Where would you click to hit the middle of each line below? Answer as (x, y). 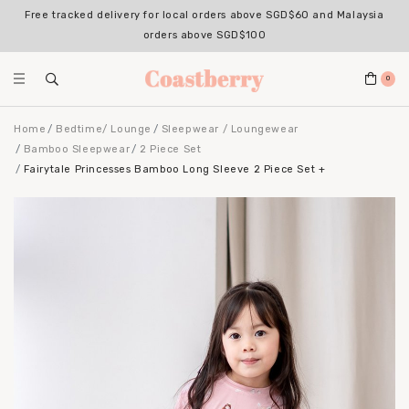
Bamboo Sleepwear (77, 149)
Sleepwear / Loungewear (230, 129)
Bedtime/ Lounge (104, 129)
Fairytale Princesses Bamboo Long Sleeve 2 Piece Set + (174, 169)
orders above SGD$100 (204, 35)
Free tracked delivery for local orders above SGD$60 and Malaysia (204, 15)
